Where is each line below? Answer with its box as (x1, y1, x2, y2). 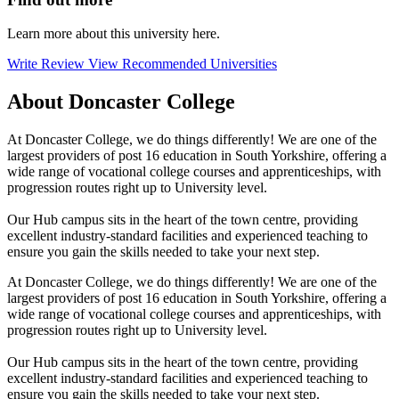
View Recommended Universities (88, 56, 277, 72)
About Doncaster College (7, 90, 235, 114)
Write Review (7, 56, 88, 72)
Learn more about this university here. (7, 26, 220, 42)
